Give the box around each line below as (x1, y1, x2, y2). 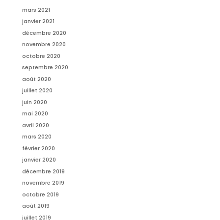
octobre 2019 (22, 190, 59, 198)
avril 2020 (22, 121, 49, 129)
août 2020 (22, 75, 51, 83)
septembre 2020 (22, 63, 68, 72)
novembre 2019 (22, 179, 64, 187)
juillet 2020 (22, 86, 53, 95)
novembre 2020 (22, 40, 66, 49)
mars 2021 (22, 5, 50, 14)
